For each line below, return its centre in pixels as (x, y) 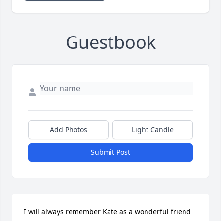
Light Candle (153, 130)
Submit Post (110, 152)
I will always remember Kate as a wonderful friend (107, 212)
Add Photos (68, 130)
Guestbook (110, 42)
